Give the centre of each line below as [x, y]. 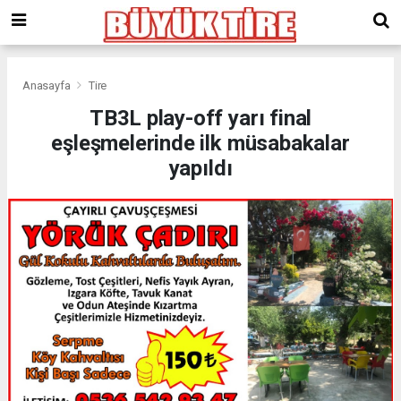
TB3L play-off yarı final [200, 118]
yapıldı [200, 168]
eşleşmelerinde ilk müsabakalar [200, 143]
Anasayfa [48, 85]
